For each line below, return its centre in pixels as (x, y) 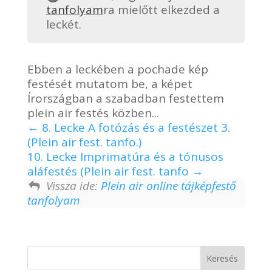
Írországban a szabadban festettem (125, 98)
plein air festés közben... (93, 113)
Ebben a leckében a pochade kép (117, 69)
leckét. (63, 24)
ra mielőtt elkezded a (161, 10)
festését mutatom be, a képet (110, 83)
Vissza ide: (73, 185)
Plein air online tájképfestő (168, 185)
